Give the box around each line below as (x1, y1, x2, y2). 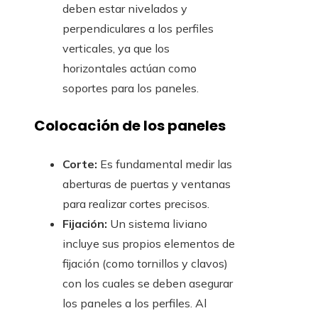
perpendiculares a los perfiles (62, 21, 214, 35)
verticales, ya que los (62, 40, 170, 55)
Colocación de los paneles (34, 116, 226, 136)
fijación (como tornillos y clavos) (62, 256, 228, 270)
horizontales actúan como (62, 60, 197, 75)
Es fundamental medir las (97, 156, 232, 171)
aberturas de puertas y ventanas (62, 176, 231, 191)
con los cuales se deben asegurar (62, 275, 233, 290)
